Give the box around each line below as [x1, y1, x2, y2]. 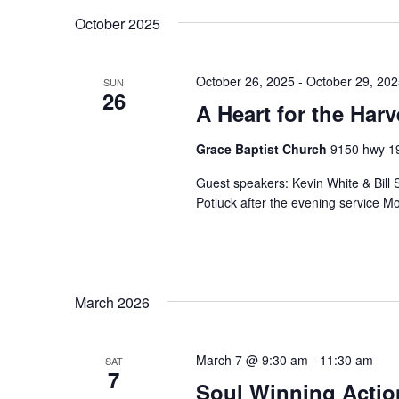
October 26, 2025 [195, 72, 295, 91]
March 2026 [75, 292, 150, 313]
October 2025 [75, 13, 160, 35]
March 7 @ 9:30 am [195, 351, 308, 370]
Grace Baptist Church [195, 140, 330, 159]
